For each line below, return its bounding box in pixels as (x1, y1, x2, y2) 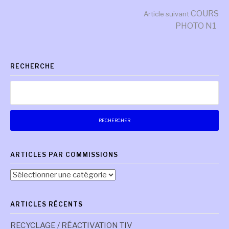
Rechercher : (10, 81, 53, 90)
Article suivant (144, 9, 189, 18)
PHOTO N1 (175, 20, 216, 31)
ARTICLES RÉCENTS (10, 200, 83, 208)
